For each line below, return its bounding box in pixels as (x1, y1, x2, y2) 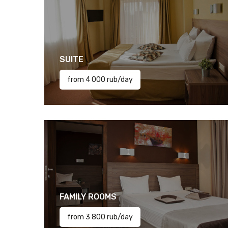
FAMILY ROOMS (60, 192, 117, 202)
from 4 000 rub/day (67, 75, 133, 84)
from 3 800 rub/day (67, 213, 133, 221)
